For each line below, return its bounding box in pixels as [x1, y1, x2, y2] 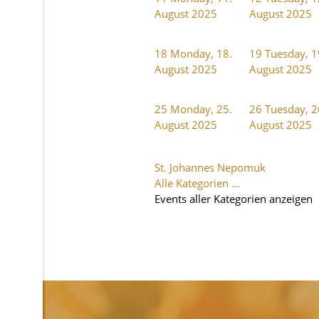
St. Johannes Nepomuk [155, 159, 266, 174]
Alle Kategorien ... [155, 175, 240, 190]
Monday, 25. [170, 101, 232, 116]
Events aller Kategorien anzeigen [155, 191, 313, 206]
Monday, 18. [170, 46, 232, 61]
